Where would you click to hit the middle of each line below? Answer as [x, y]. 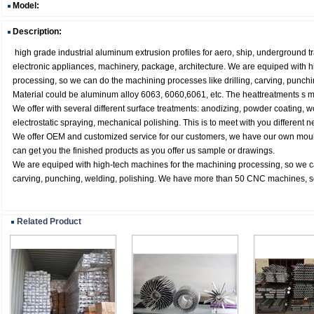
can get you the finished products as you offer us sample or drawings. [144, 151]
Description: [37, 32]
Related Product [49, 221]
